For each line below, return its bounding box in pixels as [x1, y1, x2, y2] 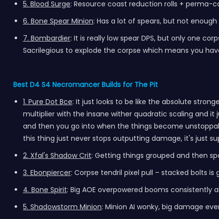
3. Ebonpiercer [22, 168, 71, 177]
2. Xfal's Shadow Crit [22, 151, 91, 160]
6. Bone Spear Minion [22, 16, 93, 26]
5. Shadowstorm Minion [22, 202, 102, 212]
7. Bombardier [22, 33, 70, 43]
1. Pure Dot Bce [22, 97, 72, 107]
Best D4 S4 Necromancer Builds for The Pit [13, 80, 158, 89]
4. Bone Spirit [22, 185, 67, 195]
